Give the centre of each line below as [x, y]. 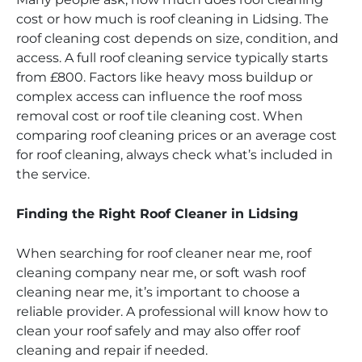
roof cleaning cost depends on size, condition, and [177, 39]
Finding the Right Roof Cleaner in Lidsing [157, 214]
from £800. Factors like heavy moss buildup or [164, 78]
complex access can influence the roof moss [159, 97]
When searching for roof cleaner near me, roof [164, 254]
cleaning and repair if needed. [112, 351]
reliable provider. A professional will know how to [172, 312]
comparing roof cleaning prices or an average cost [177, 136]
